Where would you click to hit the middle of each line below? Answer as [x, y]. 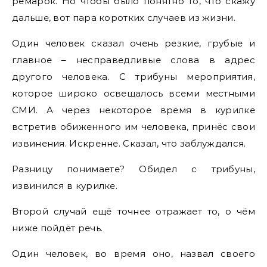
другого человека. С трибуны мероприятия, [133, 77]
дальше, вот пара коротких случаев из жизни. [124, 18]
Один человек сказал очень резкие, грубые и [133, 43]
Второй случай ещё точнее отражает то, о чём [133, 211]
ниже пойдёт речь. [58, 228]
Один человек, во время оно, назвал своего [133, 254]
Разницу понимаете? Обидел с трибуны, [133, 169]
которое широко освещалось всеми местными [133, 93]
